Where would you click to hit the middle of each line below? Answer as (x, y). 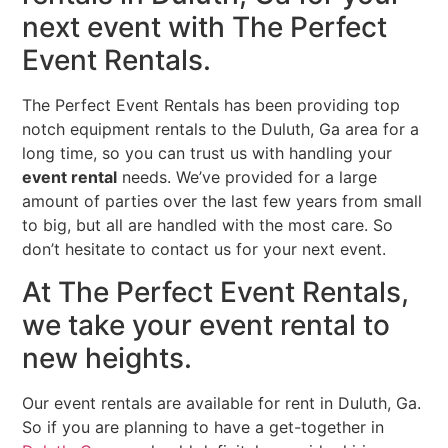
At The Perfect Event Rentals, (216, 291)
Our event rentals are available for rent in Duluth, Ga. (222, 402)
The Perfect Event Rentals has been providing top (211, 105)
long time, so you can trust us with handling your (207, 153)
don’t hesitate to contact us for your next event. (204, 249)
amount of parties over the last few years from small (222, 201)
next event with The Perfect (205, 27)
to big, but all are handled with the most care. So (208, 225)
